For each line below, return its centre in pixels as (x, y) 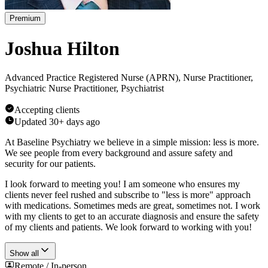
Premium (25, 19)
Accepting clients (47, 110)
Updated (32, 122)
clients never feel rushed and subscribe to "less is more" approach (128, 195)
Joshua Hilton (62, 48)
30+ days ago (74, 122)
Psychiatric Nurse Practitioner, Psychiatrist (84, 89)
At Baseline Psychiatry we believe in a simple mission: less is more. (132, 142)
